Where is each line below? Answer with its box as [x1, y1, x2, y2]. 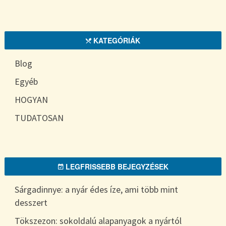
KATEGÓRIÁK [91, 35, 140, 45]
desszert [15, 196, 48, 208]
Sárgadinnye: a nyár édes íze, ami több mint [15, 183, 179, 195]
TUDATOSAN [15, 111, 64, 124]
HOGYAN [15, 93, 48, 105]
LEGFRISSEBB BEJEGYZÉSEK [63, 161, 168, 172]
